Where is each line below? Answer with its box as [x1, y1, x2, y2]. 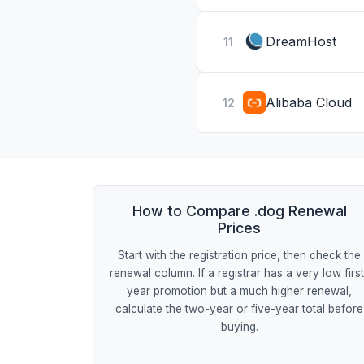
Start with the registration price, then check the [118, 248, 362, 262]
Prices [218, 219, 262, 236]
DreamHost [266, 32, 336, 50]
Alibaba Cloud [266, 93, 352, 110]
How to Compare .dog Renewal [132, 201, 347, 219]
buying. [220, 319, 258, 333]
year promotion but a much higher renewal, [127, 284, 353, 297]
